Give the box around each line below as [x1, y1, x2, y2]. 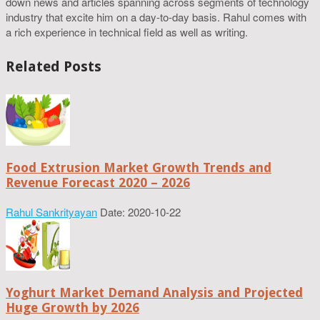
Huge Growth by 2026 [6, 299, 139, 315]
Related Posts [6, 58, 101, 76]
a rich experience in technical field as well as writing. [6, 24, 248, 39]
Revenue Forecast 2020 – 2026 [6, 174, 190, 190]
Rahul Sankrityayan [6, 204, 97, 219]
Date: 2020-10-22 [100, 204, 181, 219]
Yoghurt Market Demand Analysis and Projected [6, 284, 303, 300]
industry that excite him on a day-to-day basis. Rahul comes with [6, 9, 306, 24]
